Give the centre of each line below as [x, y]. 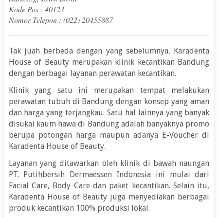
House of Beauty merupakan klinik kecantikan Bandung [109, 62]
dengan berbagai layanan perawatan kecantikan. [92, 73]
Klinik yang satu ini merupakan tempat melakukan [109, 91]
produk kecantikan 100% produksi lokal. [79, 208]
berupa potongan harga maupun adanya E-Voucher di [109, 135]
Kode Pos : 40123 [36, 9]
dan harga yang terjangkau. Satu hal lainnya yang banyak [109, 113]
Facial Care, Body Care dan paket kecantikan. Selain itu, [109, 186]
